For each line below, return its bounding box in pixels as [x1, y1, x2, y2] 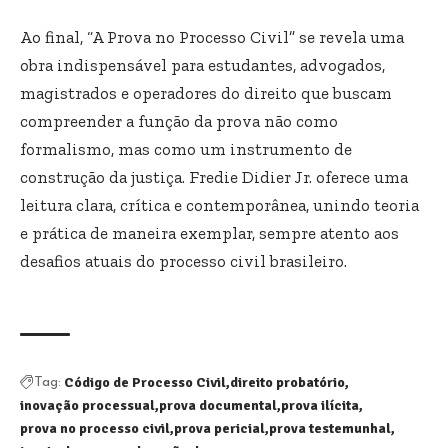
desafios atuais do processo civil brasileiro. [20, 251, 347, 272]
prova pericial [174, 420, 265, 438]
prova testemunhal [269, 420, 391, 438]
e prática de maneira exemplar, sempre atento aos [20, 223, 399, 244]
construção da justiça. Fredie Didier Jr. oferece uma [20, 167, 408, 188]
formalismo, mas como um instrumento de [20, 139, 352, 160]
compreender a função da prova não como [20, 111, 338, 132]
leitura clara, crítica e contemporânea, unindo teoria [20, 195, 419, 216]
